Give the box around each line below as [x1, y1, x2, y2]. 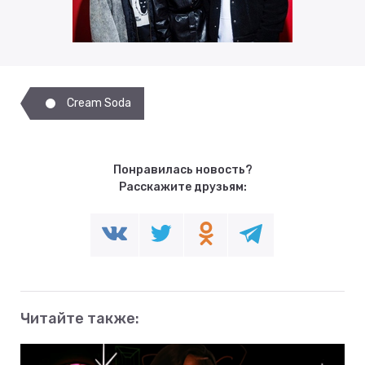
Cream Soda [67, 96, 131, 111]
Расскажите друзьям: [118, 180, 247, 195]
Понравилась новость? [112, 163, 253, 178]
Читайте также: [20, 310, 139, 328]
